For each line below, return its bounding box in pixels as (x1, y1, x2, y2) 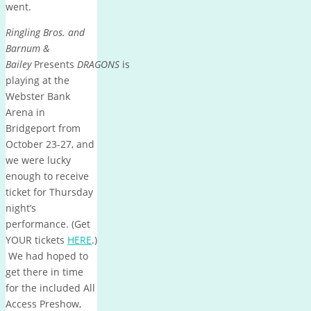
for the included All (6, 280, 95, 294)
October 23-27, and (6, 137, 94, 151)
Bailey (6, 57, 31, 71)
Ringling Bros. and (6, 25, 85, 39)
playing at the (6, 73, 69, 87)
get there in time (6, 264, 83, 278)
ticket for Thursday (6, 185, 93, 199)
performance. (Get (6, 217, 90, 230)
